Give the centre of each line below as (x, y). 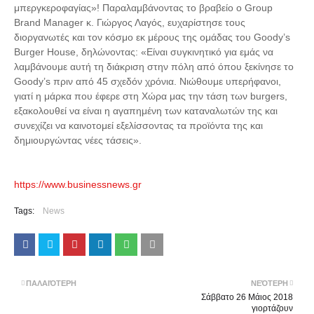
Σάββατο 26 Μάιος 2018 (247, 297)
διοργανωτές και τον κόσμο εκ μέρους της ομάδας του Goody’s (152, 37)
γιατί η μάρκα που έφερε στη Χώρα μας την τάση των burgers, (151, 96)
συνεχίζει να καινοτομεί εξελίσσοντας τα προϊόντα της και (138, 125)
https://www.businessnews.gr (78, 184)
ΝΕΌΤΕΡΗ (269, 283)
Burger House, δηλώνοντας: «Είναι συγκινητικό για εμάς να (144, 52)
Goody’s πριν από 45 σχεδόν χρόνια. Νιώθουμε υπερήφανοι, (148, 81)
